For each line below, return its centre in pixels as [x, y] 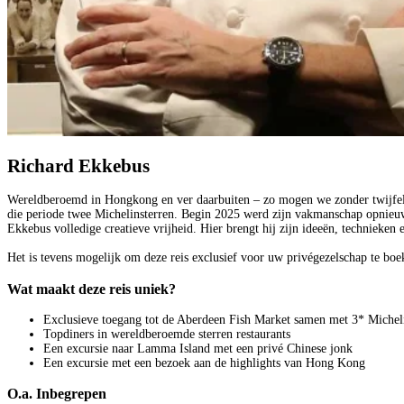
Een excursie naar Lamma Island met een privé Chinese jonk [198, 349]
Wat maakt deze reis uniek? [92, 289]
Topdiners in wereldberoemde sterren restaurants [167, 335]
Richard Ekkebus [78, 165]
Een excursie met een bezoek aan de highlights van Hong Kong [204, 363]
